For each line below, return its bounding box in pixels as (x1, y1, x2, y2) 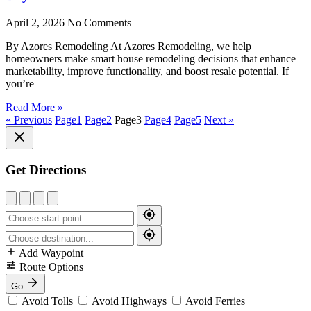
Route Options (19, 260, 83, 273)
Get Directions (6, 162, 86, 177)
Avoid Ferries (183, 294, 245, 307)
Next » (204, 114, 234, 126)
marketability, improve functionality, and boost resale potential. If (6, 65, 289, 78)
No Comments (67, 17, 131, 29)
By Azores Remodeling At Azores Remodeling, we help (6, 40, 251, 53)
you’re (6, 78, 34, 90)
